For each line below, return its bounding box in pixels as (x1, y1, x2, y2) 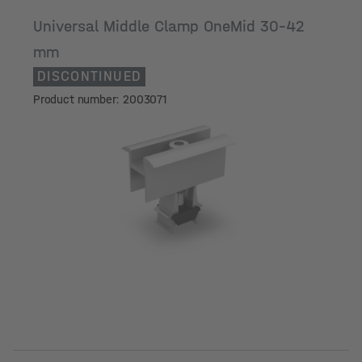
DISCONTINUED (37, 68, 142, 85)
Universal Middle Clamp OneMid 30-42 (33, 17, 305, 36)
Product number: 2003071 (33, 92, 167, 107)
